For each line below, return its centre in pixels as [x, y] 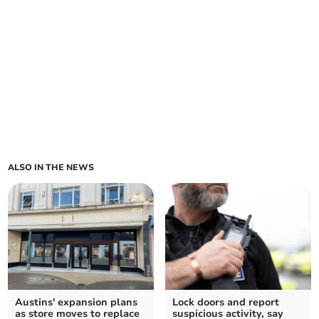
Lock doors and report [226, 303]
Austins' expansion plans [77, 303]
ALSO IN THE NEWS [51, 168]
